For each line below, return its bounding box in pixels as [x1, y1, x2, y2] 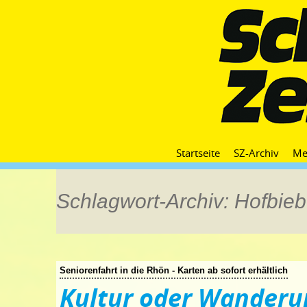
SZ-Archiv [234, 146, 279, 160]
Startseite [176, 146, 220, 160]
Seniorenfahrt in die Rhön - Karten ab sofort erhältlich [60, 265, 288, 275]
